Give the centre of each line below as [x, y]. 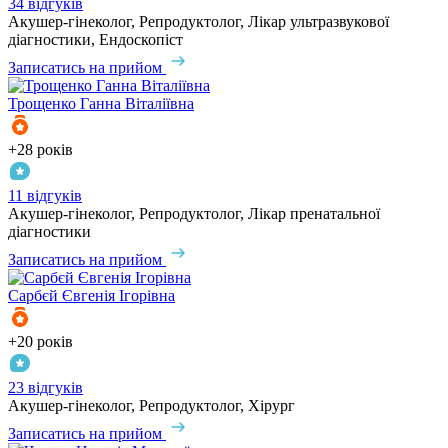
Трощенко [42, 104]
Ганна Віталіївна [137, 104]
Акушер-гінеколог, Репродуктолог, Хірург [151, 406]
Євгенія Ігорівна [118, 296]
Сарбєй [33, 296]
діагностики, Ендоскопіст [95, 40]
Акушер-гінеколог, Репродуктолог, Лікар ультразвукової [198, 22]
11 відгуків [45, 196]
